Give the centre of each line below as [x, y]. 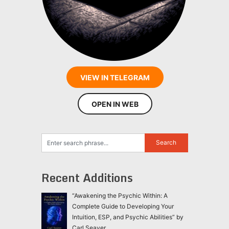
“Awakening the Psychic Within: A [120, 196]
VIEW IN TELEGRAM [115, 78]
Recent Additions [87, 178]
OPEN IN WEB [115, 104]
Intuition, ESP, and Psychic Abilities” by [128, 217]
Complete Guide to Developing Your [123, 207]
